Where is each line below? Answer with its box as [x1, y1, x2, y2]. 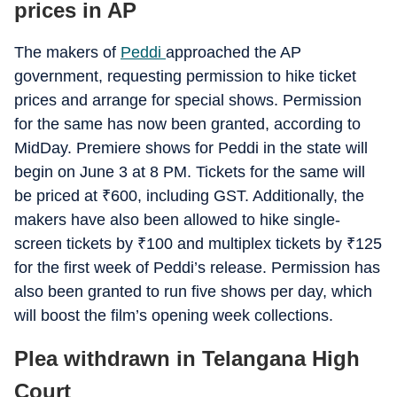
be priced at [14, 187, 102, 205]
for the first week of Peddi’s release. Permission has [14, 259, 380, 276]
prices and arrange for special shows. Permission [14, 91, 362, 109]
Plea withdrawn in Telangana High [14, 346, 360, 370]
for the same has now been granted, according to [14, 115, 361, 133]
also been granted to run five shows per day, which [14, 283, 372, 300]
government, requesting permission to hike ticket [14, 67, 356, 85]
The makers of [14, 43, 121, 61]
